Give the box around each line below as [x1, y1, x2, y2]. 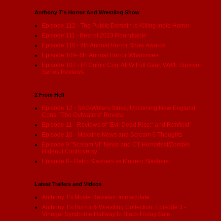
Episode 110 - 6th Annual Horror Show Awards [42, 42, 166, 49]
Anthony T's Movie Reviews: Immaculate [42, 194, 149, 201]
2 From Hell [35, 92, 64, 98]
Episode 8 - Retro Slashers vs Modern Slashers [42, 158, 169, 165]
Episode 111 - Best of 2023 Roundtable [42, 32, 147, 39]
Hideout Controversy [42, 148, 97, 155]
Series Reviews [42, 69, 84, 75]
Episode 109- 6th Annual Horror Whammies [42, 52, 158, 59]
